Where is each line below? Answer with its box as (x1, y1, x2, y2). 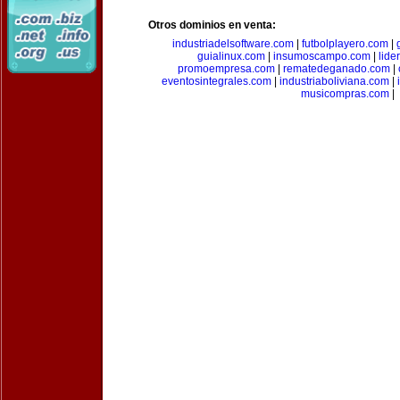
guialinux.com (197, 50, 265, 62)
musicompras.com (300, 87, 389, 100)
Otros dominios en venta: (148, 19, 276, 31)
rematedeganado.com (282, 62, 390, 75)
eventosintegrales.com (161, 75, 271, 87)
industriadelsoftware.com (171, 37, 294, 50)
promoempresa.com (177, 62, 275, 75)
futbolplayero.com (301, 37, 388, 50)
